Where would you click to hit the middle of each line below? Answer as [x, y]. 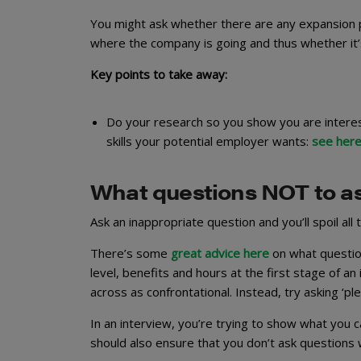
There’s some [129, 253]
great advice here [218, 253]
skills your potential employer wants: [209, 141]
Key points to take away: [159, 75]
